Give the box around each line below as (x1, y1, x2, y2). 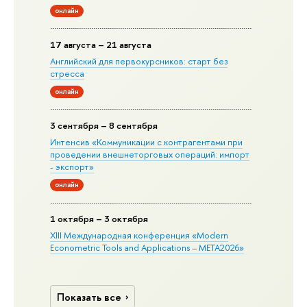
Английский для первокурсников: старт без (50, 54, 228, 67)
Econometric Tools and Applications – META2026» (50, 241, 245, 254)
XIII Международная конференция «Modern (50, 229, 229, 242)
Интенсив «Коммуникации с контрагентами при (50, 135, 243, 148)
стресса (50, 66, 85, 79)
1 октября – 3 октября (50, 212, 149, 225)
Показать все (57, 289, 122, 304)
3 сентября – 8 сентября (50, 119, 158, 132)
